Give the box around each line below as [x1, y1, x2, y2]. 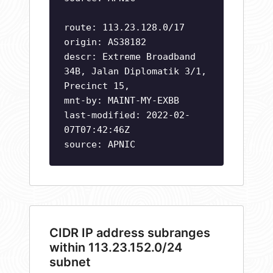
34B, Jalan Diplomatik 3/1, [64, 66, 207, 77]
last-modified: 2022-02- [64, 110, 190, 121]
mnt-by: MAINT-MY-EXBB [64, 95, 179, 107]
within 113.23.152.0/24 [49, 240, 182, 255]
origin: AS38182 [64, 37, 146, 48]
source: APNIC [64, 139, 135, 151]
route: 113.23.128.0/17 [64, 22, 185, 34]
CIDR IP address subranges [49, 225, 210, 241]
